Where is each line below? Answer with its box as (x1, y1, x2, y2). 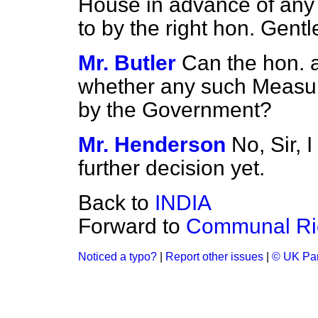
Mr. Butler (78, 51, 176, 75)
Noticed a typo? (78, 251, 157, 263)
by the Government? (78, 98, 272, 121)
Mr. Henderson (78, 133, 226, 156)
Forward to (78, 214, 186, 238)
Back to (78, 191, 155, 214)
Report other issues (165, 251, 263, 263)
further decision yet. (78, 156, 265, 180)
